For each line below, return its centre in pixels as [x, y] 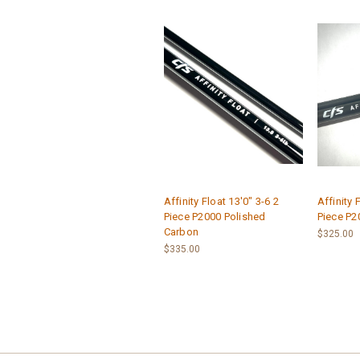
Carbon [181, 232]
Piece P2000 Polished [215, 217]
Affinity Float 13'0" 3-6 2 [221, 201]
